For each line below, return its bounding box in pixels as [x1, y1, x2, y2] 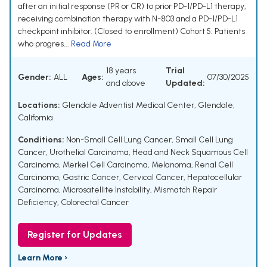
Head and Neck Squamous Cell [132, 147, 248, 158]
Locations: [18, 100, 60, 111]
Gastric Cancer [63, 172, 119, 183]
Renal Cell [195, 160, 233, 170]
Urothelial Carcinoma [49, 147, 129, 158]
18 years [106, 66, 136, 76]
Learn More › [18, 253, 67, 263]
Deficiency [18, 197, 57, 208]
